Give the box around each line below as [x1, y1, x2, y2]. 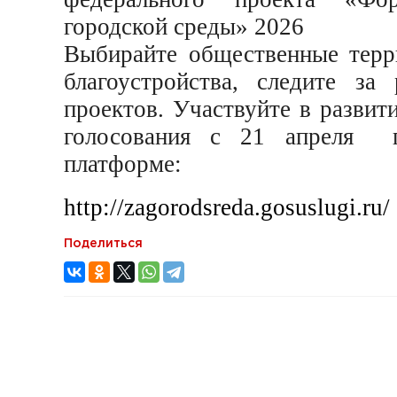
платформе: [64, 150, 182, 177]
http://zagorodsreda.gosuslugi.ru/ [64, 193, 390, 221]
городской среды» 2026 [64, 12, 304, 40]
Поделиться [64, 237, 143, 249]
